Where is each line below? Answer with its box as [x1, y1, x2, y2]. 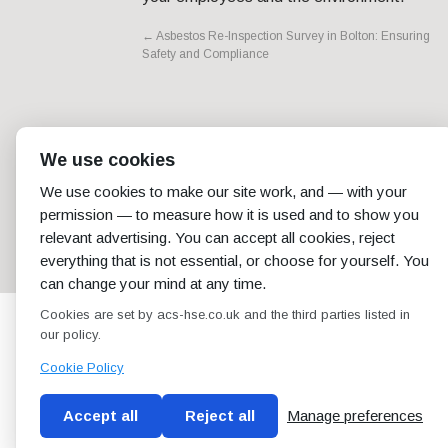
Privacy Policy [333, 410, 420, 427]
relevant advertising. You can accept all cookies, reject [40, 229, 395, 246]
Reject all [184, 407, 255, 424]
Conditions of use [201, 410, 312, 427]
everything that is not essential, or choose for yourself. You [40, 252, 429, 269]
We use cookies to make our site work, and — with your [40, 183, 407, 200]
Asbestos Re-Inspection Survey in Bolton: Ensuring [154, 29, 430, 44]
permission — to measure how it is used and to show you [40, 206, 419, 223]
